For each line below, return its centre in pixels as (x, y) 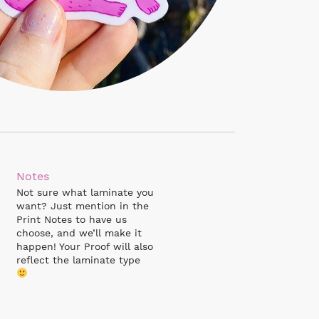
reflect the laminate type (80, 260)
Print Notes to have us (71, 219)
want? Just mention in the (82, 205)
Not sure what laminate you (85, 192)
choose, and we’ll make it (79, 232)
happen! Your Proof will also (84, 246)
